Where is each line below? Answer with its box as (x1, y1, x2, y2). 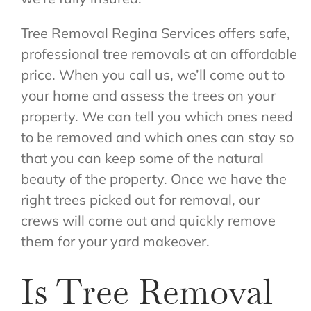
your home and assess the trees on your (20, 87, 276, 105)
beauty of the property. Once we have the (20, 170, 287, 188)
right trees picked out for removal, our (20, 191, 260, 209)
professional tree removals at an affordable (20, 45, 297, 63)
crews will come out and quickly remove (20, 212, 276, 230)
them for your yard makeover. (20, 233, 210, 251)
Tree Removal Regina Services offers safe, (20, 24, 290, 42)
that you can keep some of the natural (20, 149, 264, 167)
